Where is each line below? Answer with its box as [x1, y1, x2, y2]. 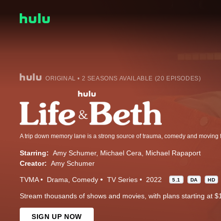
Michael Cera [100, 148, 142, 157]
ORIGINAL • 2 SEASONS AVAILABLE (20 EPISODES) [45, 74, 201, 82]
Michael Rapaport [146, 148, 201, 157]
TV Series [107, 175, 138, 184]
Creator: [20, 159, 47, 167]
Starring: [20, 148, 49, 157]
